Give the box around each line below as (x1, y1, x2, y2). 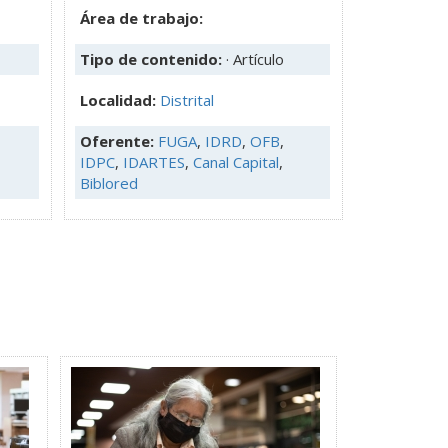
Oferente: (80, 130, 158, 151)
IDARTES (123, 151, 185, 172)
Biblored (80, 172, 138, 193)
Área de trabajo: (80, 7, 203, 28)
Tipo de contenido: (80, 48, 226, 69)
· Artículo (226, 48, 284, 69)
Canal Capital (193, 151, 279, 172)
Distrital (160, 89, 214, 110)
